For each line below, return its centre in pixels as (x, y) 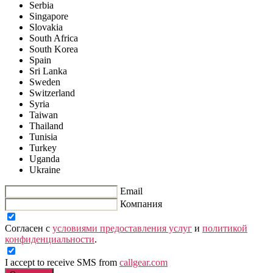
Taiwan (44, 115)
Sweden (45, 82)
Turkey (43, 147)
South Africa (54, 38)
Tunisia (43, 136)
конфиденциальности (50, 239)
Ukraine (45, 169)
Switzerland (52, 93)
